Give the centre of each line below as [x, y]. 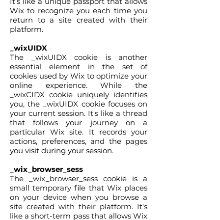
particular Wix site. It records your [79, 132]
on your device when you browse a [79, 197]
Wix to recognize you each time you [79, 11]
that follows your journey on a [79, 123]
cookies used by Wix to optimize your [79, 76]
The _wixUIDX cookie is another [79, 57]
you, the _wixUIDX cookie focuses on [79, 104]
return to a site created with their [79, 20]
